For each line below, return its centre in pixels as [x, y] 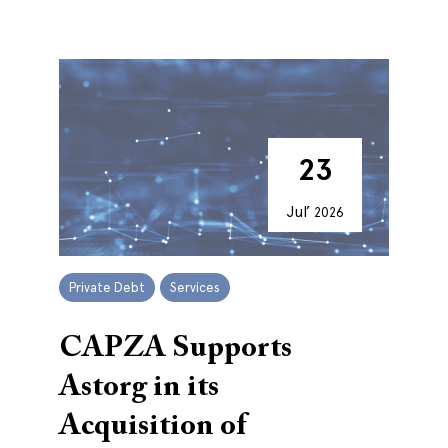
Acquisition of [152, 427]
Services [195, 287]
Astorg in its [139, 388]
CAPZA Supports [175, 349]
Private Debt [107, 287]
